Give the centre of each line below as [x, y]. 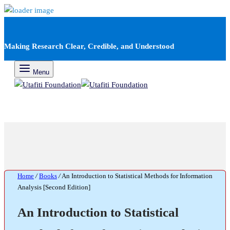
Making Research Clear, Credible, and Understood [89, 46]
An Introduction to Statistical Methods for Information [137, 176]
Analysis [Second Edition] [54, 187]
